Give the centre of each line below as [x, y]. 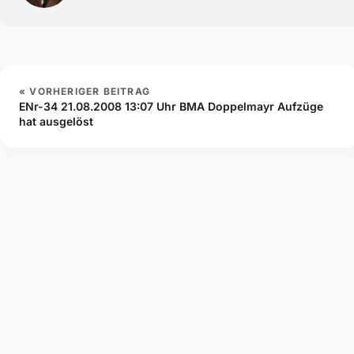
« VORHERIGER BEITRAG [85, 92]
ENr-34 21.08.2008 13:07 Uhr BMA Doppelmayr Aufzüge [171, 107]
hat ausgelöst [56, 122]
